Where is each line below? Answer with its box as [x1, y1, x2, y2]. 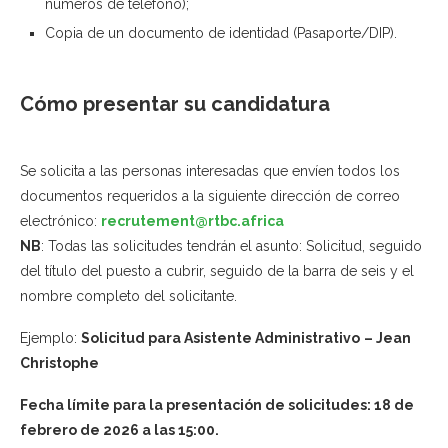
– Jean [364, 330, 411, 347]
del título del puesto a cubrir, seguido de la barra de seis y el [20, 263, 414, 280]
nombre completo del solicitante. [20, 288, 237, 305]
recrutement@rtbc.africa [101, 213, 284, 230]
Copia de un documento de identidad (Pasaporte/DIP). [45, 25, 397, 42]
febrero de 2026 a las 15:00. [20, 422, 219, 439]
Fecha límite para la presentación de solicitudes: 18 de [20, 397, 414, 414]
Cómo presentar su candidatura [20, 92, 330, 117]
